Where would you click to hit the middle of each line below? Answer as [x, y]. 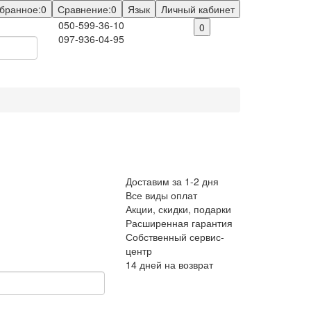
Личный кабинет [198, 9]
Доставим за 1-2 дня [172, 181]
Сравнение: [84, 9]
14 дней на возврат [169, 264]
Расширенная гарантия [179, 223]
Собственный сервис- [175, 237]
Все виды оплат [161, 195]
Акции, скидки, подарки [178, 209]
